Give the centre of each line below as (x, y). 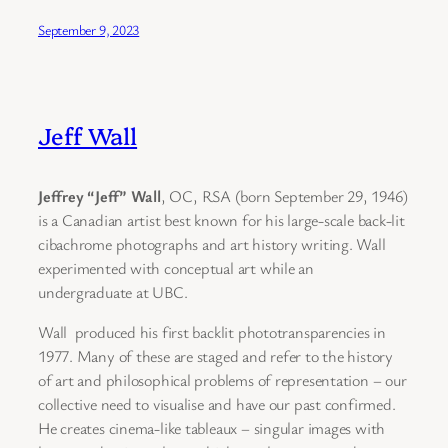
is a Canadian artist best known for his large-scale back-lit (221, 219)
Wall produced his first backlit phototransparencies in (212, 332)
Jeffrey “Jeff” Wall (99, 195)
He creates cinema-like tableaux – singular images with (212, 428)
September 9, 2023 (89, 30)
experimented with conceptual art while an (176, 267)
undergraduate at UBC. (113, 291)
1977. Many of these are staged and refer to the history (215, 356)
